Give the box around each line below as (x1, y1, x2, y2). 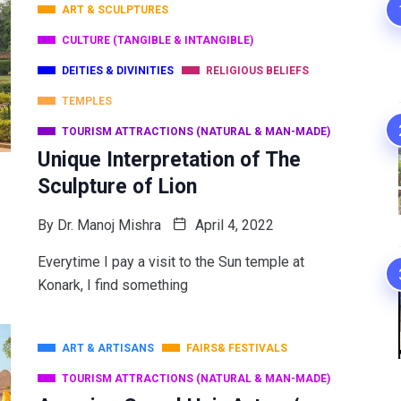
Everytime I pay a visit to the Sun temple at (37, 252, 304, 270)
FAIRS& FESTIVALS (185, 341, 287, 354)
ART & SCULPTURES (61, 3, 168, 16)
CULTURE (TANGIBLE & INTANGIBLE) (61, 33, 253, 47)
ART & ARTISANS (61, 341, 154, 354)
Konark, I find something (37, 276, 188, 294)
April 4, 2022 (191, 216, 274, 234)
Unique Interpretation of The (37, 147, 301, 172)
